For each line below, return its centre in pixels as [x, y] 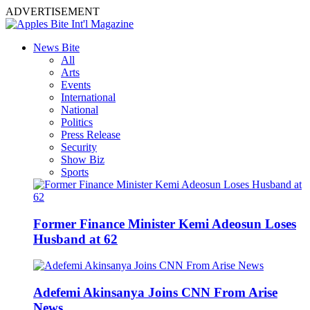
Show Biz [83, 159]
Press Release [91, 135]
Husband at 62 [75, 239]
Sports [75, 172]
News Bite [56, 47]
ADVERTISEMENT [53, 11]
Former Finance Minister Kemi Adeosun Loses [165, 224]
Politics [77, 122]
